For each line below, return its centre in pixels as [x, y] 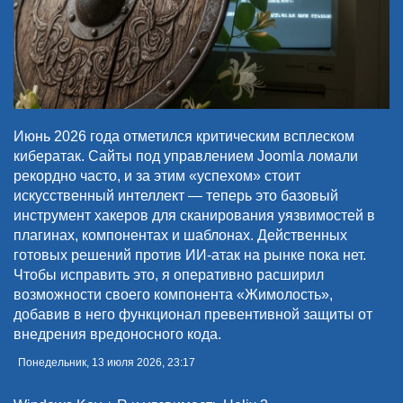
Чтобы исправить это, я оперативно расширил [169, 274]
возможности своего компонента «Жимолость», [173, 294]
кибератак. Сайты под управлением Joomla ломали [186, 156]
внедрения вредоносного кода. [117, 334]
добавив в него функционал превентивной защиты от [193, 314]
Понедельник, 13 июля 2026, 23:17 [107, 363]
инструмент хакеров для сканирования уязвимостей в [194, 215]
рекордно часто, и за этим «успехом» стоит [157, 175]
